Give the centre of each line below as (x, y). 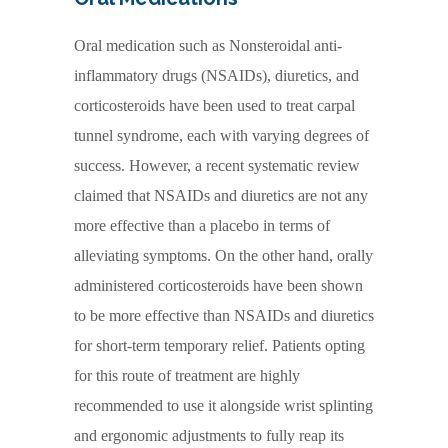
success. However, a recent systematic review (217, 165)
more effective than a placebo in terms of (202, 225)
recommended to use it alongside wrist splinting (223, 405)
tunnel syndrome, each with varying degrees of (221, 135)
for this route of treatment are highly (187, 375)
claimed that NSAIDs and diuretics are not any (221, 195)
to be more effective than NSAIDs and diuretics (224, 315)
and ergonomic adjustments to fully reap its (209, 435)
